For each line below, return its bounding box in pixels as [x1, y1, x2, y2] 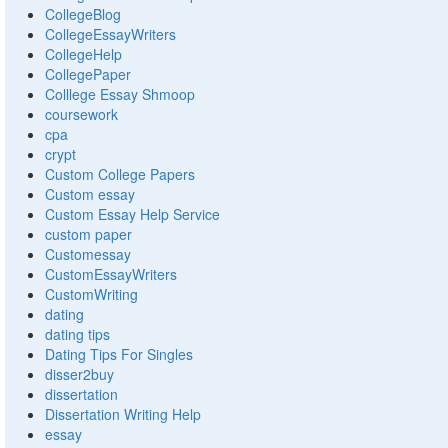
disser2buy [45, 364, 114, 385]
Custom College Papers [45, 164, 195, 185]
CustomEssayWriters [45, 264, 177, 285]
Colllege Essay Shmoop [45, 84, 195, 105]
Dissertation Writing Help [45, 404, 201, 425]
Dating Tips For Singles [45, 344, 193, 365]
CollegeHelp [45, 44, 122, 65]
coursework [45, 104, 118, 125]
